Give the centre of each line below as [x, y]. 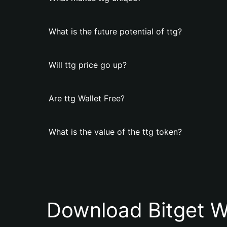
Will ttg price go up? [88, 65]
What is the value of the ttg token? [115, 132]
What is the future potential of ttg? [115, 31]
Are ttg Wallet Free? [87, 98]
